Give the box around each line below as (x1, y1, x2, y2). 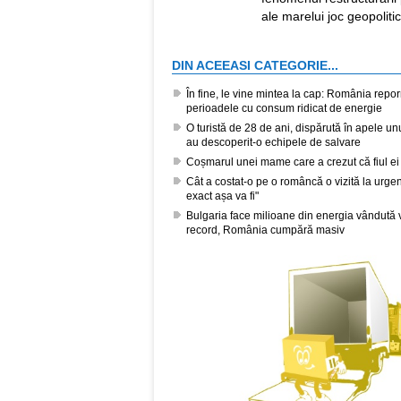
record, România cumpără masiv (186, 223, 345, 236)
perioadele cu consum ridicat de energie (186, 101, 382, 115)
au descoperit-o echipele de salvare (186, 135, 361, 149)
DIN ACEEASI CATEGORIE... (172, 57, 338, 73)
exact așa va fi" (186, 189, 259, 202)
